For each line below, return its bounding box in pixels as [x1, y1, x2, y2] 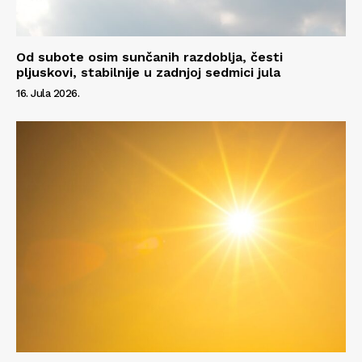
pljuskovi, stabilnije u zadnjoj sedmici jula [16, 65, 280, 81]
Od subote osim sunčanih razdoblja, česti [16, 49, 283, 65]
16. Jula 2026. [16, 87, 79, 100]
